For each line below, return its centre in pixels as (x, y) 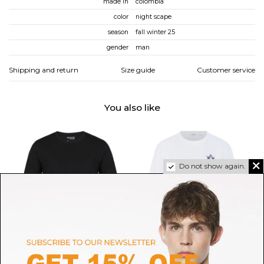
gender (118, 47)
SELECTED (70, 257)
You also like (132, 108)
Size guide (138, 70)
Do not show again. (212, 166)
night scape (154, 17)
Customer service (226, 70)
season (118, 32)
